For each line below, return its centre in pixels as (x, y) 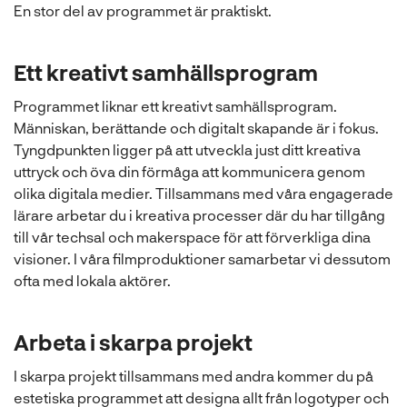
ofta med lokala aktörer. (92, 280)
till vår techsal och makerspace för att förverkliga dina (192, 236)
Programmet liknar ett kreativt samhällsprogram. (175, 105)
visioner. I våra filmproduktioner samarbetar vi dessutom (202, 258)
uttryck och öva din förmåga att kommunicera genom (189, 171)
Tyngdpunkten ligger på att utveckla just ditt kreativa (187, 149)
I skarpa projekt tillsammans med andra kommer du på (194, 375)
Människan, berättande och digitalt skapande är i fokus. (196, 127)
